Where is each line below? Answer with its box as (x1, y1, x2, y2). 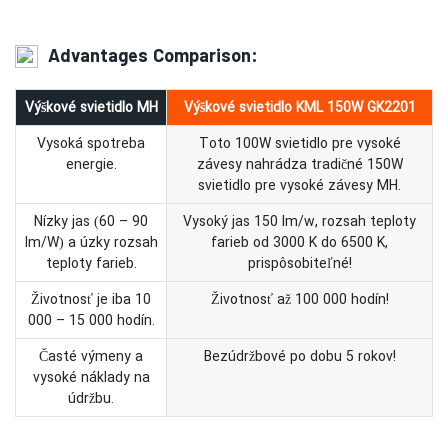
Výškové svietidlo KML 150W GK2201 (183, 96, 416, 118)
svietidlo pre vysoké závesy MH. (198, 174, 401, 196)
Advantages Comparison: (38, 43, 258, 66)
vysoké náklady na (32, 366, 150, 388)
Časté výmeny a (39, 345, 143, 367)
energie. (65, 153, 117, 175)
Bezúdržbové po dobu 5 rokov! (203, 345, 396, 367)
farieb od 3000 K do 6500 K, (211, 231, 388, 253)
